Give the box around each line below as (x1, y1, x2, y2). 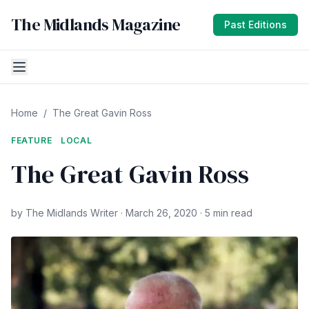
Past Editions (224, 19, 287, 30)
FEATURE (11, 135, 52, 146)
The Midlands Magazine (11, 13, 181, 36)
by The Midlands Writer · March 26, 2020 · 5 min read (11, 207, 252, 219)
